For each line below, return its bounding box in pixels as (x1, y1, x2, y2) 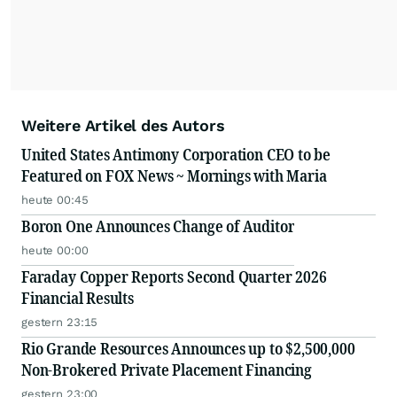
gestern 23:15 (21, 315, 98, 330)
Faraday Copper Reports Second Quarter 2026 (21, 266, 327, 288)
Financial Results (21, 287, 134, 309)
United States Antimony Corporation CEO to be (21, 144, 331, 166)
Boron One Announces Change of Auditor (21, 215, 295, 237)
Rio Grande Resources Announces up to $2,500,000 (21, 338, 355, 360)
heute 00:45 (21, 193, 89, 207)
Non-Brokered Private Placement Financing (21, 359, 312, 381)
